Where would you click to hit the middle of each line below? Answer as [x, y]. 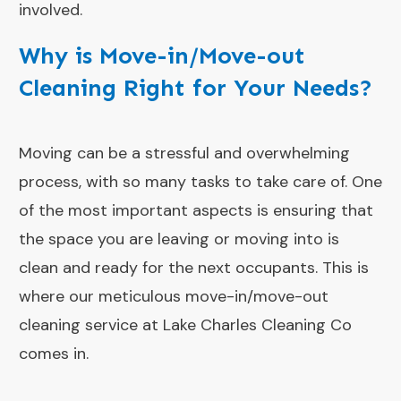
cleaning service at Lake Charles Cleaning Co [185, 325]
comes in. [54, 354]
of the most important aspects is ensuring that [196, 210]
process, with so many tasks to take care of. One [200, 182]
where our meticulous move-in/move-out [174, 296]
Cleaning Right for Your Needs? [196, 88]
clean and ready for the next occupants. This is [194, 268]
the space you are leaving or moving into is [179, 239]
